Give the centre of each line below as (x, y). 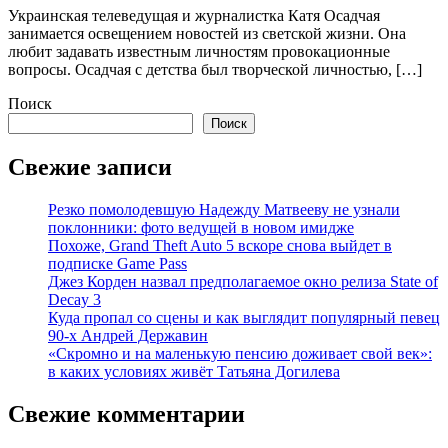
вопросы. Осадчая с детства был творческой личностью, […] (215, 70)
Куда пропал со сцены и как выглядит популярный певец (244, 317)
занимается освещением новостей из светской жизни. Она (207, 34)
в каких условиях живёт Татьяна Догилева (194, 371)
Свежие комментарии (126, 413)
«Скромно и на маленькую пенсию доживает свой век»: (240, 353)
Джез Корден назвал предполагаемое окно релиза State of (243, 281)
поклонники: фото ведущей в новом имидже (201, 227)
